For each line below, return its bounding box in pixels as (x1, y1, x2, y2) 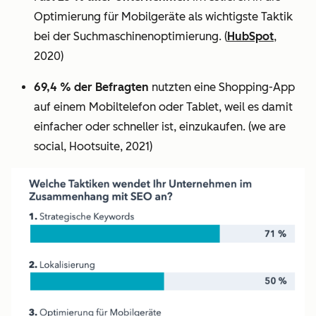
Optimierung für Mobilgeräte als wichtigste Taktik (34, 10, 293, 23)
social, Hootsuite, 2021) (34, 140, 152, 153)
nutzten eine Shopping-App (149, 80, 295, 94)
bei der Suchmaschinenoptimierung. (34, 30, 224, 43)
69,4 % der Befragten (34, 80, 149, 94)
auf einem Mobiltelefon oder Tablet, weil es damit (34, 100, 293, 114)
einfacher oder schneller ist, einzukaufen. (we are (34, 120, 286, 133)
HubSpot (227, 30, 274, 43)
